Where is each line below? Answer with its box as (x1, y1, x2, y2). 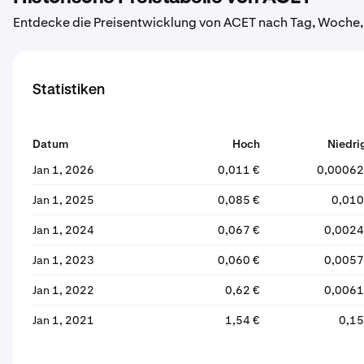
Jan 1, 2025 (32, 193, 94, 207)
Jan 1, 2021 (32, 313, 94, 327)
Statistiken (32, 83, 105, 97)
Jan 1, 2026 (32, 162, 94, 177)
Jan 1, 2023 (32, 253, 94, 267)
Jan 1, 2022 (32, 283, 94, 297)
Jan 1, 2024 (32, 223, 94, 237)
